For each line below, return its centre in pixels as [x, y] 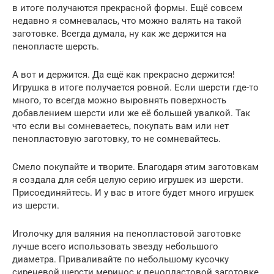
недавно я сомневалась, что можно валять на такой [127, 20]
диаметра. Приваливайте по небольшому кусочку [120, 259]
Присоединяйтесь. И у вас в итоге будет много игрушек [133, 192]
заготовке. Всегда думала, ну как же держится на [119, 33]
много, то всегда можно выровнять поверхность [119, 100]
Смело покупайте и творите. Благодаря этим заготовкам [135, 167]
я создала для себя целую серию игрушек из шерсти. [128, 180]
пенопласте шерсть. [56, 46]
